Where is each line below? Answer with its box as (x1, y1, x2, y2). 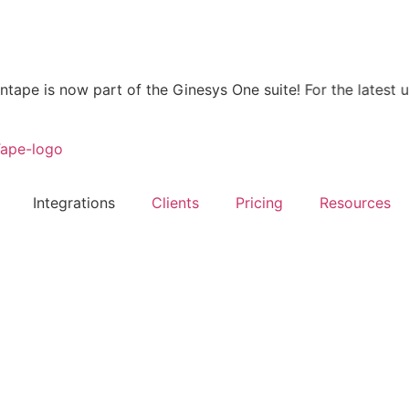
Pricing (236, 193, 283, 212)
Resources (320, 193, 391, 212)
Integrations (33, 193, 115, 212)
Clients (152, 193, 199, 212)
